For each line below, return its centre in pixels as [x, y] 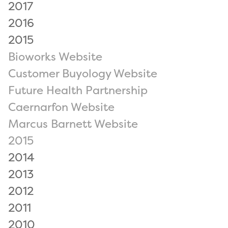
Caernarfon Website [61, 107]
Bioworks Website [55, 56]
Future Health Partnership [78, 90]
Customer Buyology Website [83, 73]
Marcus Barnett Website [73, 123]
